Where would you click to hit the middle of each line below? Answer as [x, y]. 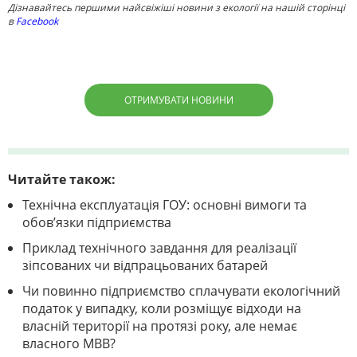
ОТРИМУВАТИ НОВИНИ [178, 100]
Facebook [37, 22]
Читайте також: [62, 180]
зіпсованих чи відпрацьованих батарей [145, 266]
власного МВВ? [69, 344]
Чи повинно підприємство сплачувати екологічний [181, 291]
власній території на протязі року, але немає [160, 326]
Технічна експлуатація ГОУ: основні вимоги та [165, 205]
